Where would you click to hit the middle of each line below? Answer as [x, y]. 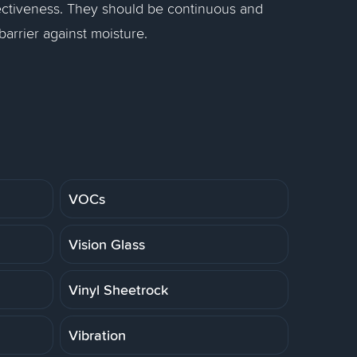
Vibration [97, 335]
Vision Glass [107, 244]
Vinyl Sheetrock [118, 289]
